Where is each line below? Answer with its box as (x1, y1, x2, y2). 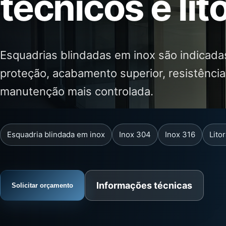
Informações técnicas (96, 180, 192, 191)
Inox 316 (165, 130, 195, 139)
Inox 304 (119, 130, 151, 139)
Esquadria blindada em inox (7, 130, 105, 139)
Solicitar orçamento (12, 182, 73, 189)
